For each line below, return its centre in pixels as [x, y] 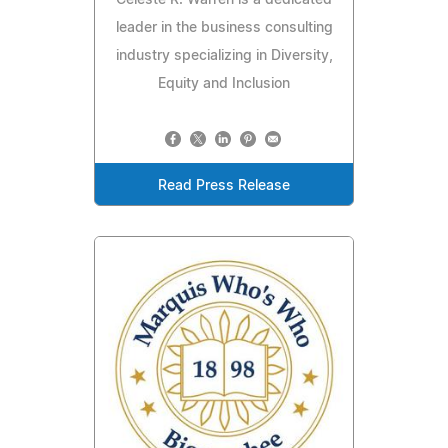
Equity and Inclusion [224, 83]
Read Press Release [224, 185]
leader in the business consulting [224, 27]
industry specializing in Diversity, [224, 55]
